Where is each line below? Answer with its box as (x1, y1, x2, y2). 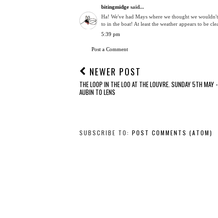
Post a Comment (91, 46, 128, 53)
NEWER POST (87, 65, 141, 78)
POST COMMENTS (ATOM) (132, 128, 213, 137)
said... (129, 3, 144, 10)
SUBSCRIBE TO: (79, 128, 132, 137)
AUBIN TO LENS (79, 87, 115, 97)
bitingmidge (101, 3, 129, 10)
